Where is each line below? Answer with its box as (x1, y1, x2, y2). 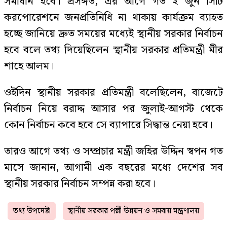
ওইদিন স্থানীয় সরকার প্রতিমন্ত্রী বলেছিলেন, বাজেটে (4, 84, 223, 101)
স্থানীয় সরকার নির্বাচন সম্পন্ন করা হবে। (4, 175, 156, 193)
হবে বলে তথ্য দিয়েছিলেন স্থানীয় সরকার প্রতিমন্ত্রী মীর (4, 42, 223, 59)
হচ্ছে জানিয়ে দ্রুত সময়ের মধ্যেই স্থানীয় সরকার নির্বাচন (4, 25, 223, 43)
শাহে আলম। (4, 58, 54, 75)
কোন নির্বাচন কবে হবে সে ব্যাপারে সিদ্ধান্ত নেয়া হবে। (4, 117, 213, 134)
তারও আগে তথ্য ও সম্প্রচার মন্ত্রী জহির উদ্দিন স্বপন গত (4, 143, 223, 160)
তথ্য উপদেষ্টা (13, 205, 51, 217)
